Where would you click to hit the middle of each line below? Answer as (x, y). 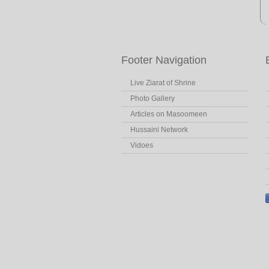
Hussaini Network (159, 130)
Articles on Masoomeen (169, 114)
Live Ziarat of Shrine (163, 83)
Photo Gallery (153, 98)
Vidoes (142, 145)
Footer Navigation (164, 60)
